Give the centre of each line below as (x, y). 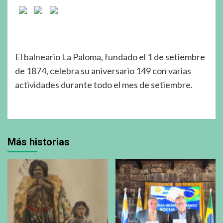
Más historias (39, 142)
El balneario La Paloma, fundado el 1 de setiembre (110, 56)
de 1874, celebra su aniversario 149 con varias (103, 70)
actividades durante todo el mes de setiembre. (104, 84)
